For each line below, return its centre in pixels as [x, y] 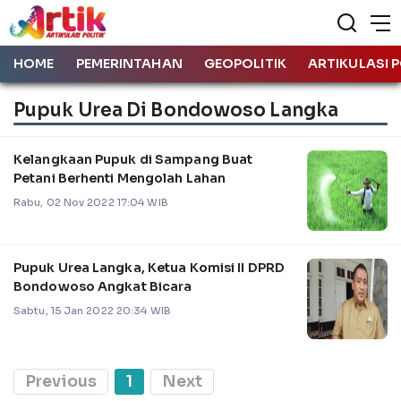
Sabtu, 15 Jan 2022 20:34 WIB [92, 310]
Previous [61, 381]
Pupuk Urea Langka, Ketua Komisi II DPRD [149, 267]
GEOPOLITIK [245, 64]
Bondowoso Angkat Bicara [103, 286]
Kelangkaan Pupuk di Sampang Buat [133, 159]
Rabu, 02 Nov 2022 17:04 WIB [91, 202]
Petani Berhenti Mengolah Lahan [119, 178]
